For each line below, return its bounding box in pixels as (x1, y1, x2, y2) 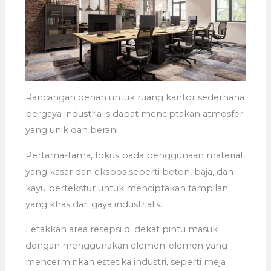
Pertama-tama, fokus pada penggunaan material (25, 149, 243, 161)
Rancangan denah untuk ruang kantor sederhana (25, 92, 245, 103)
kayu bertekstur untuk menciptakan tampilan (25, 182, 229, 194)
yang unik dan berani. (25, 125, 120, 136)
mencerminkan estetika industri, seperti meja (25, 256, 226, 268)
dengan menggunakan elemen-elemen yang (25, 240, 228, 252)
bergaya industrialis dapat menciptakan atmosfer (25, 108, 244, 120)
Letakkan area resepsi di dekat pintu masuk (25, 224, 218, 235)
